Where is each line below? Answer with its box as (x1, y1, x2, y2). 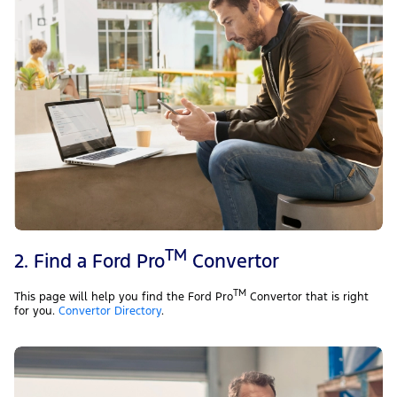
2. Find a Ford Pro (14, 249, 165, 273)
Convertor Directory (58, 304, 161, 318)
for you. (14, 304, 58, 318)
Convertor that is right (246, 290, 369, 304)
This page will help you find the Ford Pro (14, 290, 233, 304)
